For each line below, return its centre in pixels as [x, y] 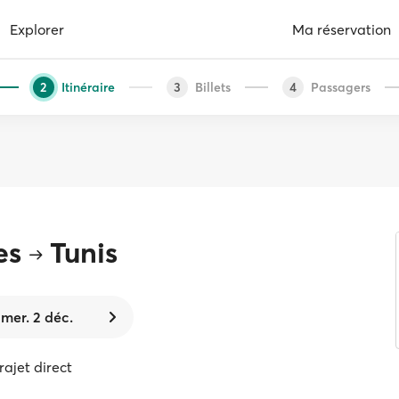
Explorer [37, 29]
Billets [212, 87]
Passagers [340, 87]
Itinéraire [88, 87]
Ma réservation [342, 29]
